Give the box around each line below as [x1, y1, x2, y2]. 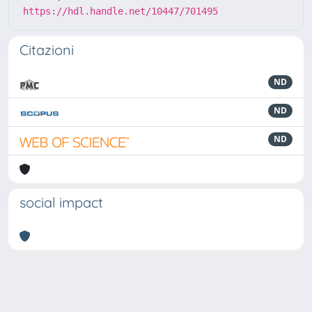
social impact [19, 193, 103, 211]
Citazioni [19, 40, 74, 58]
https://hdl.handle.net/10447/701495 [23, 5, 218, 17]
